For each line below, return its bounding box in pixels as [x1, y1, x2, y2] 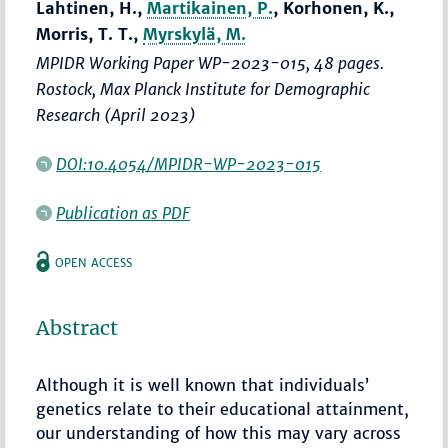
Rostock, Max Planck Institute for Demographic [36, 79, 371, 100]
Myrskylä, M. [143, 24, 247, 45]
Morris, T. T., [36, 24, 144, 45]
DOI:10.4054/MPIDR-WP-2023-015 [56, 154, 322, 175]
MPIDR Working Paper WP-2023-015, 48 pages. [36, 53, 385, 74]
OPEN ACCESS [55, 256, 133, 271]
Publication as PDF [56, 203, 191, 224]
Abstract [36, 316, 119, 341]
